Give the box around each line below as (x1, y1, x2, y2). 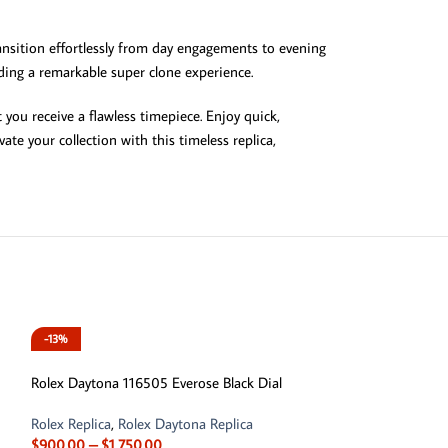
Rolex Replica (30, 413, 111, 433)
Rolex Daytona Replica (117, 413, 253, 433)
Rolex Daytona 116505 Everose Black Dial (30, 372, 282, 392)
